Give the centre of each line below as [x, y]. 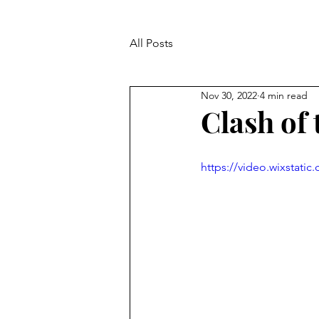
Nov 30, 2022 [229, 95]
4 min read [284, 95]
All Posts [151, 43]
